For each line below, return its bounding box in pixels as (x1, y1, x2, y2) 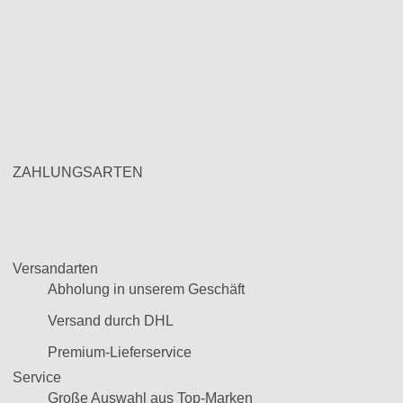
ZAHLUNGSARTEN (13, 165, 143, 180)
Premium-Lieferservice (47, 345, 192, 360)
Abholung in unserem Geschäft (47, 282, 245, 297)
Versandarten (13, 261, 98, 276)
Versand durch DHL (47, 313, 174, 328)
